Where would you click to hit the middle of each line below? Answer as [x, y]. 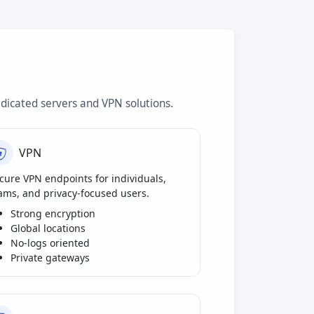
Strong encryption [53, 214]
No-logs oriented [50, 243]
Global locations [48, 228]
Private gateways [50, 258]
